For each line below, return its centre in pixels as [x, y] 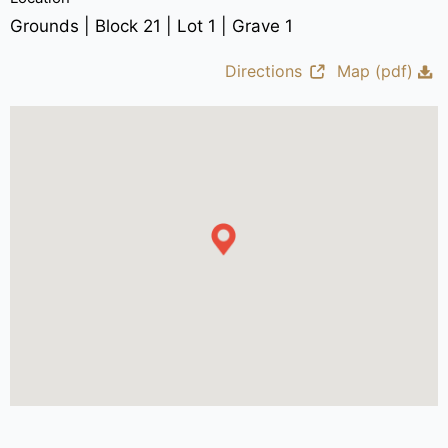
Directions [264, 70]
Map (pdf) [375, 70]
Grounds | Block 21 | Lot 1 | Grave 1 [151, 25]
